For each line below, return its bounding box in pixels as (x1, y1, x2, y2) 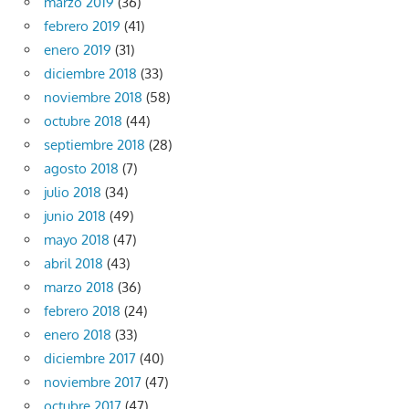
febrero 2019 (44, 17, 121, 36)
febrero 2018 (44, 302, 121, 320)
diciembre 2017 (44, 350, 136, 368)
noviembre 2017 (44, 373, 142, 392)
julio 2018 (44, 184, 101, 202)
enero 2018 (44, 326, 111, 344)
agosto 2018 (44, 160, 119, 178)
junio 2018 (44, 207, 106, 225)
